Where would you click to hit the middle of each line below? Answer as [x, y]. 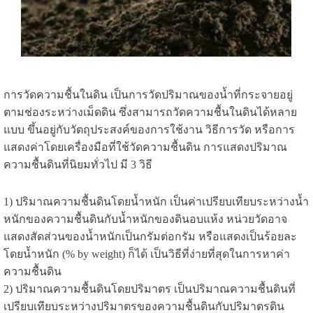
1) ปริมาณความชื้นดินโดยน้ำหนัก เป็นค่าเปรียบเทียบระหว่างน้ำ [156, 202]
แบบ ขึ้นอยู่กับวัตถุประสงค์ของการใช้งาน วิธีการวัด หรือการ [149, 130]
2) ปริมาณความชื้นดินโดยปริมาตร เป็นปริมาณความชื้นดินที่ [149, 289]
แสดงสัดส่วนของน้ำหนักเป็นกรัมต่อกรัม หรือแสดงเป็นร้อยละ [150, 237]
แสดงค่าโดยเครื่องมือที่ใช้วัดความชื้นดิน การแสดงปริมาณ [145, 147]
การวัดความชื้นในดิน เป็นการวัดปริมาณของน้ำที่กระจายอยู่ [148, 95]
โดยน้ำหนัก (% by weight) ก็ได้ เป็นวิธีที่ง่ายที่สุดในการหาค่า [146, 254]
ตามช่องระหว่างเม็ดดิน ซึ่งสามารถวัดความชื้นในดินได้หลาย [150, 112]
